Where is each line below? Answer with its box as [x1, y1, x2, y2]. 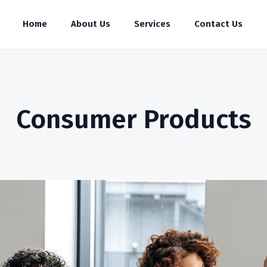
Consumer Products [15, 104, 252, 135]
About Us [71, 18, 110, 29]
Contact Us [194, 18, 243, 29]
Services [134, 18, 170, 29]
